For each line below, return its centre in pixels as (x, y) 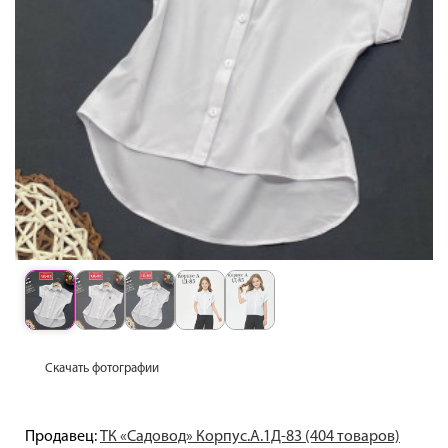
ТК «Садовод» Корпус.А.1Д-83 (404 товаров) (250, 437)
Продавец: (62, 437)
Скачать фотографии (102, 369)
